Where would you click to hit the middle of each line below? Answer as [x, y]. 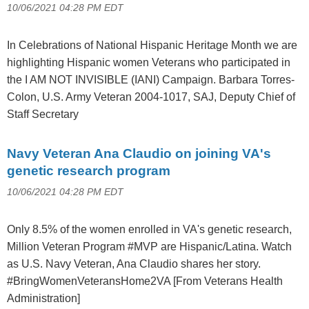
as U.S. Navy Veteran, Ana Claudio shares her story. [134, 263]
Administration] [43, 298]
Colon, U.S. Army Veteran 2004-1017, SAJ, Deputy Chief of [151, 97]
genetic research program [89, 170]
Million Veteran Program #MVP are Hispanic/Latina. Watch [149, 246]
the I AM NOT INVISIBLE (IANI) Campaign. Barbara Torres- [151, 79]
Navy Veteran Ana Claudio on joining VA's [139, 153]
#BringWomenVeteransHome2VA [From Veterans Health [145, 281]
